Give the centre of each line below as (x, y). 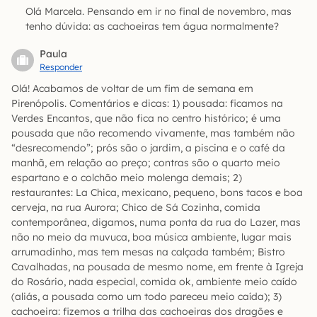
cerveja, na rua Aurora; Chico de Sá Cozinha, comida (136, 207)
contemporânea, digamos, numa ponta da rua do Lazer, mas (156, 222)
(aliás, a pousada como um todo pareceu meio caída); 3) (146, 296)
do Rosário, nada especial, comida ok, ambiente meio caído (154, 282)
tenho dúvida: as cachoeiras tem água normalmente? (152, 26)
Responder (61, 67)
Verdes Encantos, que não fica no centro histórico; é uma (146, 118)
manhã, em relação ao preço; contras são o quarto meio (146, 163)
